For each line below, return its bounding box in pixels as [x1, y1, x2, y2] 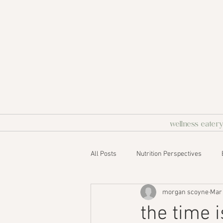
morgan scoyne [162, 188, 209, 197]
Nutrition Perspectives [136, 149, 202, 158]
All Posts [91, 149, 116, 158]
